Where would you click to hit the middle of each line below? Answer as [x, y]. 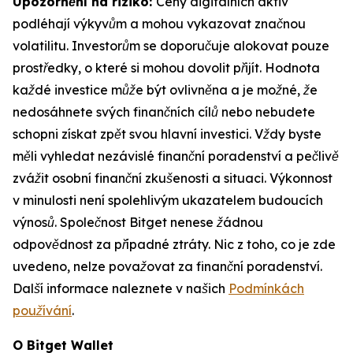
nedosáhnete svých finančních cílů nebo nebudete [164, 112]
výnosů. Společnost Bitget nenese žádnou [138, 223]
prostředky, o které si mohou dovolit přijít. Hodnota [166, 68]
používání [42, 311]
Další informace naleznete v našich [121, 289]
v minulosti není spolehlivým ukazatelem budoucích [168, 201]
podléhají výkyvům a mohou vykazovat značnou [159, 24]
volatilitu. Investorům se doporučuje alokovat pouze [171, 46]
